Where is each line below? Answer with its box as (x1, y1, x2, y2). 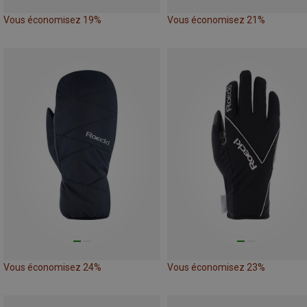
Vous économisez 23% (167, 261, 265, 273)
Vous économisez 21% (167, 14, 265, 26)
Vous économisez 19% (3, 14, 101, 26)
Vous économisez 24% (3, 261, 101, 273)
